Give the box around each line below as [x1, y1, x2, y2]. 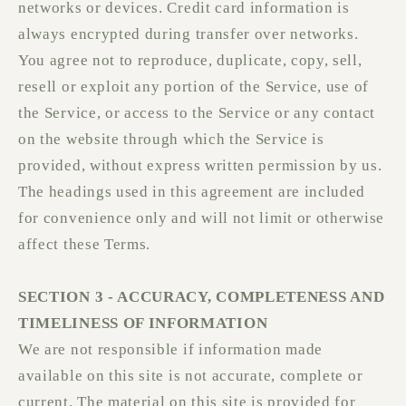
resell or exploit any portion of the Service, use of [18, 78, 369, 96]
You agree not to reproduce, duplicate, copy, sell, [18, 52, 362, 70]
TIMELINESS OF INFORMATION [18, 314, 268, 333]
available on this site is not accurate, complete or [18, 367, 363, 385]
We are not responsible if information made [18, 341, 323, 359]
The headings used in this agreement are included [18, 183, 366, 201]
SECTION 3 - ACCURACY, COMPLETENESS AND [18, 288, 385, 306]
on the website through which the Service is [18, 130, 324, 149]
